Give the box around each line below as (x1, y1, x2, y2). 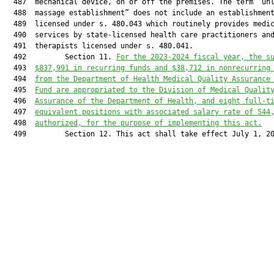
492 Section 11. (5, 53, 116, 61)
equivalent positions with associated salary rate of (35, 108, 257, 116)
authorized (35, 119, 78, 127)
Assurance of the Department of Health (35, 97, 193, 105)
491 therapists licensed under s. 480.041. (5, 42, 193, 50)
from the (35, 75, 73, 83)
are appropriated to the (52, 86, 159, 94)
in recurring (69, 64, 125, 72)
